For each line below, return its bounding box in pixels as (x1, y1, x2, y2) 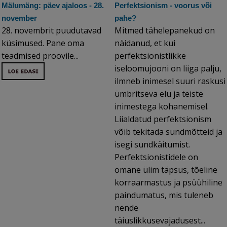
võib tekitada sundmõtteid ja (115, 126, 222, 138)
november (2, 14, 37, 23)
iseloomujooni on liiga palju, (115, 63, 221, 74)
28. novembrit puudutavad (2, 25, 101, 36)
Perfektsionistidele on (115, 152, 198, 163)
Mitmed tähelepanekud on (115, 25, 215, 36)
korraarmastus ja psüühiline (115, 177, 222, 188)
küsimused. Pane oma (2, 37, 84, 49)
